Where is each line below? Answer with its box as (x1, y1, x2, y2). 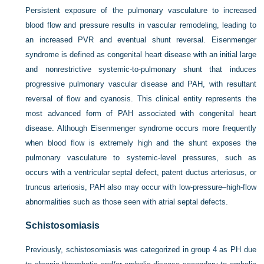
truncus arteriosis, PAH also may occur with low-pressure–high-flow (25, 183, 256, 192)
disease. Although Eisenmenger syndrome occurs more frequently (25, 124, 256, 133)
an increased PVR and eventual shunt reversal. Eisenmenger (25, 35, 256, 45)
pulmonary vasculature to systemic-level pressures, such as (25, 153, 256, 163)
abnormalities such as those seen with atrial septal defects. (25, 197, 229, 207)
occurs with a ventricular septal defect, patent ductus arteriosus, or (25, 168, 256, 177)
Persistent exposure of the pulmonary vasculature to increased (25, 6, 256, 15)
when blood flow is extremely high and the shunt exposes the (25, 138, 256, 148)
